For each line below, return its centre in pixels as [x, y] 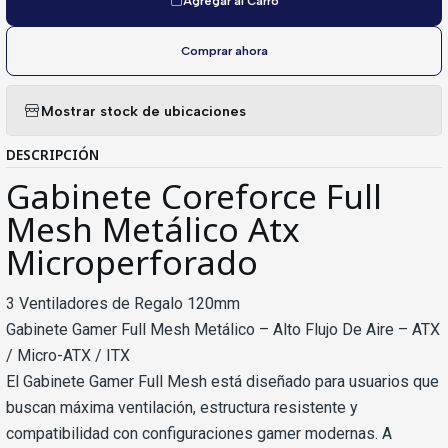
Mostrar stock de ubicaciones [143, 110]
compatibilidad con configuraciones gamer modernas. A [199, 434]
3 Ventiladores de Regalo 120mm [123, 304]
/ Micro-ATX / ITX [68, 356]
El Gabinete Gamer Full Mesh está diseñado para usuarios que [222, 382]
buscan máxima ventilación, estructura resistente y [182, 408]
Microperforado [132, 262]
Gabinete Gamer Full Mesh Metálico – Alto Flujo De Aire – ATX [223, 330]
